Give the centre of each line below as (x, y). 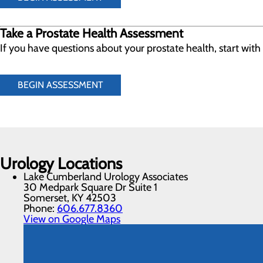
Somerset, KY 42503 (70, 198)
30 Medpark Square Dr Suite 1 (90, 187)
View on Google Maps (72, 219)
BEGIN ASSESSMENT (60, 85)
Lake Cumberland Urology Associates (106, 177)
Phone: (40, 208)
